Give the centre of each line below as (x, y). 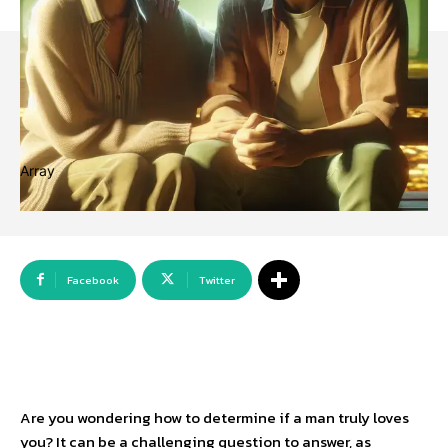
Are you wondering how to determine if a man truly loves (214, 417)
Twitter (217, 280)
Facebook (93, 280)
